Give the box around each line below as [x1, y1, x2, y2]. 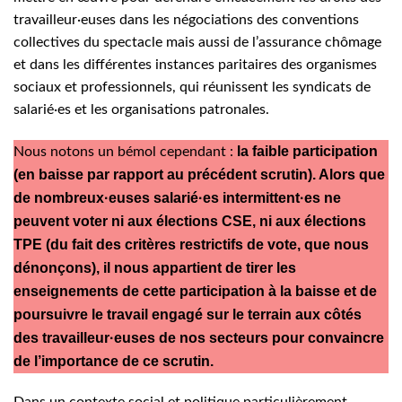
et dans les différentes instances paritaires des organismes [13, 57, 377, 72]
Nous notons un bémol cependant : [13, 144, 237, 159]
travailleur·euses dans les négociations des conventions [13, 12, 359, 27]
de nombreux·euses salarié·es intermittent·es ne [13, 189, 341, 205]
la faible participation [237, 143, 378, 159]
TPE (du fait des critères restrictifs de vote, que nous [13, 236, 369, 252]
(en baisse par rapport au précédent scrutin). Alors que [13, 166, 385, 182]
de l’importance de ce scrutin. [13, 353, 214, 369]
